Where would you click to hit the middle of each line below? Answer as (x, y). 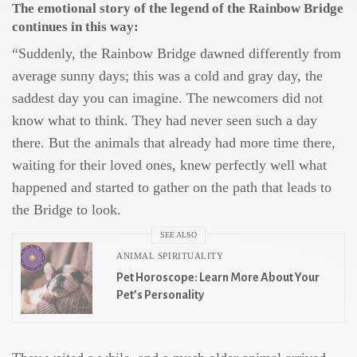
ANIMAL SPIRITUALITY (170, 256)
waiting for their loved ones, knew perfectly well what (170, 165)
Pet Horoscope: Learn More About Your (218, 278)
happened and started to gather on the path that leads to (172, 187)
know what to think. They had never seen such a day (165, 120)
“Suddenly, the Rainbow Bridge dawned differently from (177, 53)
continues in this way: (75, 26)
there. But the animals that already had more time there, (174, 142)
